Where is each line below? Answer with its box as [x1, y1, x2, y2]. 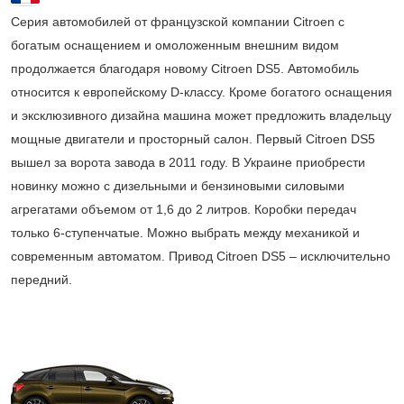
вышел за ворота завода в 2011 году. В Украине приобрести [11, 155, 365, 170]
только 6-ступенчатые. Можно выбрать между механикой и [11, 225, 360, 241]
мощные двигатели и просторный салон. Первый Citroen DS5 [11, 132, 375, 147]
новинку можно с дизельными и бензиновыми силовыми [11, 179, 344, 194]
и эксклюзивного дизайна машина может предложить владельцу [11, 108, 391, 124]
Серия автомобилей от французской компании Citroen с [11, 14, 344, 30]
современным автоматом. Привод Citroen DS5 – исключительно [11, 249, 390, 264]
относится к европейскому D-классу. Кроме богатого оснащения [11, 85, 392, 100]
